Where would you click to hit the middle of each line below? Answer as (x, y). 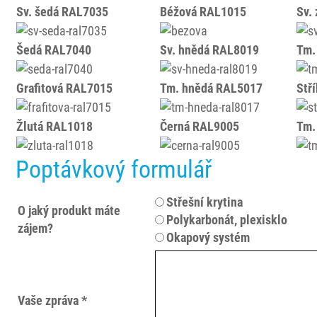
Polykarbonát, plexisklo (227, 220)
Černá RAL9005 (200, 126)
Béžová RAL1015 (203, 12)
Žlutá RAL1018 (55, 126)
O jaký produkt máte (69, 211)
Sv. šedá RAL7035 (63, 12)
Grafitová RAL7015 (65, 88)
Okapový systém (208, 237)
